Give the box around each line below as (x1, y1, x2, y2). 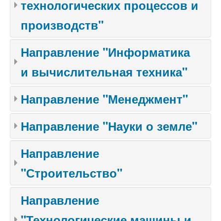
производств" (21, 16, 104, 33)
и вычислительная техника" (21, 63, 187, 80)
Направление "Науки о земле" (21, 117, 197, 134)
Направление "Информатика (21, 43, 190, 60)
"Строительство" (21, 164, 122, 181)
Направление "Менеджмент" (21, 90, 188, 107)
